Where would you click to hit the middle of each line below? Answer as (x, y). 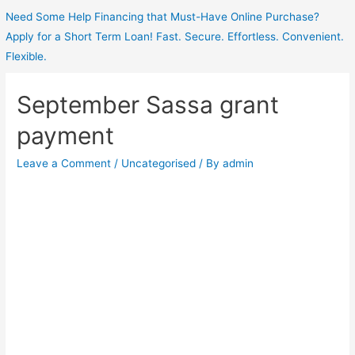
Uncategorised (159, 164)
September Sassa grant (148, 105)
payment (66, 136)
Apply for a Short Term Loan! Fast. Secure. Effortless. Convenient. (175, 36)
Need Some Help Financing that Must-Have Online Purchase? (163, 16)
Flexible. (27, 56)
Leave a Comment (64, 164)
